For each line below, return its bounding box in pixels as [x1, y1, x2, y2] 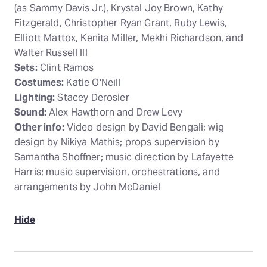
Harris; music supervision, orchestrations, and [14, 166, 220, 179]
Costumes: [14, 76, 64, 89]
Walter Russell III [14, 46, 88, 60]
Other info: [14, 121, 64, 134]
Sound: [14, 106, 46, 119]
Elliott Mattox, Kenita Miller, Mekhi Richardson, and [14, 32, 243, 45]
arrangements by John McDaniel [14, 181, 161, 194]
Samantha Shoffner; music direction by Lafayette [14, 151, 234, 164]
